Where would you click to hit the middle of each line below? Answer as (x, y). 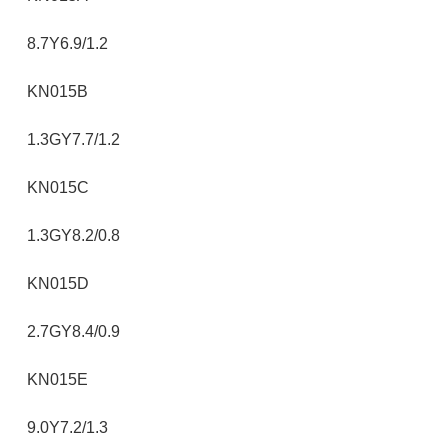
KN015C (58, 187)
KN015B (57, 91)
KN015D (58, 283)
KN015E (57, 379)
